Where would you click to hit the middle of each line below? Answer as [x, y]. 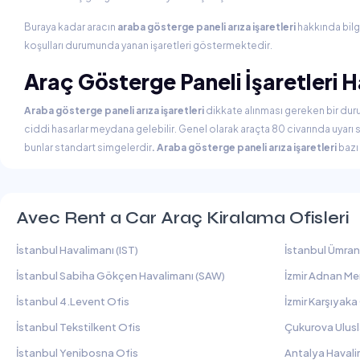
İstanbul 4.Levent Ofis [73, 302]
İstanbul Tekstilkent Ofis [78, 327]
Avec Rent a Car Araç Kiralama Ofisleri [182, 219]
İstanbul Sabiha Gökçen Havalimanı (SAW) [121, 276]
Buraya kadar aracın [71, 27]
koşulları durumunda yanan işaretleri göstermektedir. [148, 46]
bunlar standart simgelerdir [88, 148]
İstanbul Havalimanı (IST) [77, 250]
